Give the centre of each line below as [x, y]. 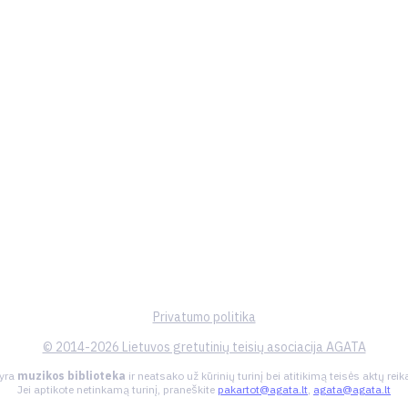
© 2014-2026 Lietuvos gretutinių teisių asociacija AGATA [204, 347]
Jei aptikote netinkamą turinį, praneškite [117, 389]
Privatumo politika [204, 317]
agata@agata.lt [352, 389]
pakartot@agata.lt [263, 389]
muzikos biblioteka [71, 376]
